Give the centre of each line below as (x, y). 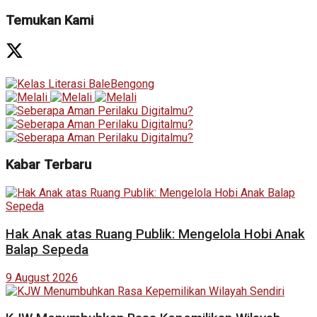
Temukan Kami (50, 20)
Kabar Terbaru (48, 165)
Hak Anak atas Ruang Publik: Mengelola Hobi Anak (155, 234)
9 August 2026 (42, 277)
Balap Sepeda (47, 249)
